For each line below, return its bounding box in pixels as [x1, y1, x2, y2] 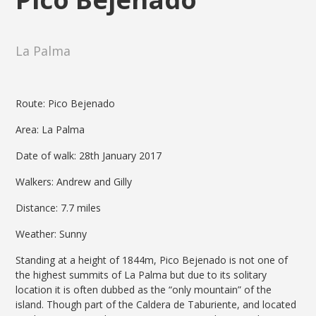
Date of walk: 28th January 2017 [16, 149, 162, 163]
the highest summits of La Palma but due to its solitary [16, 268, 267, 282]
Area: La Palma [16, 123, 85, 137]
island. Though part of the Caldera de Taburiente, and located [16, 298, 297, 312]
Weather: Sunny [16, 227, 87, 241]
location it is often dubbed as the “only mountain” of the [16, 283, 272, 297]
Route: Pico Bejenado [16, 97, 116, 111]
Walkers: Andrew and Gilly [16, 175, 133, 189]
